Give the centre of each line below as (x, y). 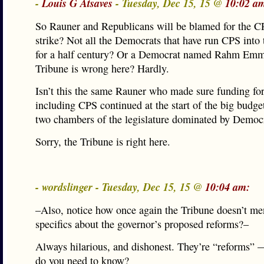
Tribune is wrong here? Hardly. (102, 68)
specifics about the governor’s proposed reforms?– (142, 224)
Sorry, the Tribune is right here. (103, 141)
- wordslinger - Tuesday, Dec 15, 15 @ (120, 187)
